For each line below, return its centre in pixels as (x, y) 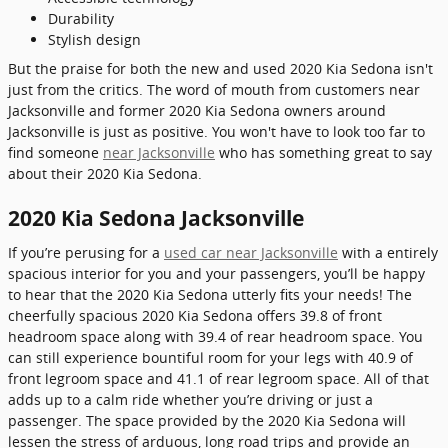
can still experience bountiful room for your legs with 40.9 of (210, 357)
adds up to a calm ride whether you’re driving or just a (190, 399)
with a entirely (388, 252)
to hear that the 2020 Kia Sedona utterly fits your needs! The (210, 294)
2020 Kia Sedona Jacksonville (156, 218)
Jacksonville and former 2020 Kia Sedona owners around (197, 110)
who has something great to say (323, 152)
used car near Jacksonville (251, 252)
